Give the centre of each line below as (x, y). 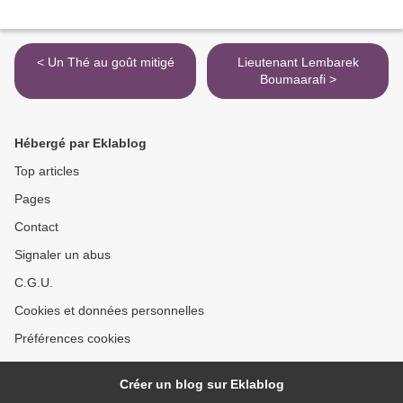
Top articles (47, 171)
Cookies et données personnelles (109, 311)
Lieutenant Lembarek (298, 63)
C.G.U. (34, 283)
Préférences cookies (72, 339)
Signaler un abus (63, 255)
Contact (36, 227)
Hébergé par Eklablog (81, 143)
